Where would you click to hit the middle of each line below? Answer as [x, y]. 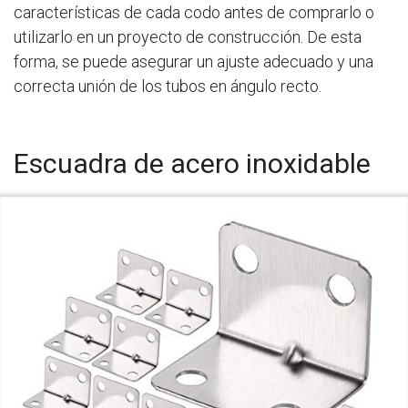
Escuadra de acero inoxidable [192, 164]
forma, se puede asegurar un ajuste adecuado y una [194, 62]
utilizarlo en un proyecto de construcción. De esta [188, 37]
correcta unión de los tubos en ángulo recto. [168, 87]
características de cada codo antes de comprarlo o [194, 13]
